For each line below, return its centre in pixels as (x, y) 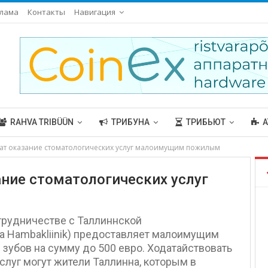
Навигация (95, 12)
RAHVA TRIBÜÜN (42, 122)
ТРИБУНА (130, 122)
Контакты (46, 12)
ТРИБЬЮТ (205, 122)
